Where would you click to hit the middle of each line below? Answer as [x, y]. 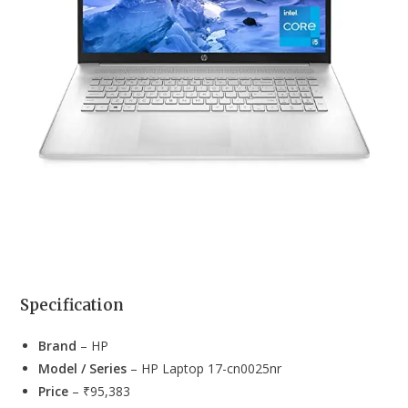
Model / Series [83, 368]
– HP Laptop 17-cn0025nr [204, 368]
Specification [72, 305]
